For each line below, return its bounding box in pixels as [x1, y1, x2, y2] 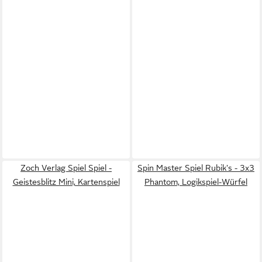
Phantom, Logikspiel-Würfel [144, 177, 247, 187]
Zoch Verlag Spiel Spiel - [20, 163, 112, 173]
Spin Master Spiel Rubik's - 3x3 [137, 163, 254, 173]
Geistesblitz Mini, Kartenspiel [12, 177, 120, 187]
